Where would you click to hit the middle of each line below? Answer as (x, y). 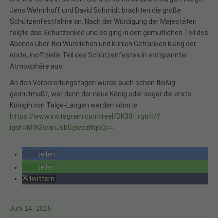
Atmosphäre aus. (37, 66)
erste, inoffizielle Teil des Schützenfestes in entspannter (99, 55)
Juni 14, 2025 (31, 208)
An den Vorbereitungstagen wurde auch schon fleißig (92, 83)
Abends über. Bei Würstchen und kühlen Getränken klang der (103, 44)
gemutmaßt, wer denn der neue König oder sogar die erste (100, 94)
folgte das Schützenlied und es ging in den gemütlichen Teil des (109, 32)
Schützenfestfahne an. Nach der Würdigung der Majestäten (103, 21)
